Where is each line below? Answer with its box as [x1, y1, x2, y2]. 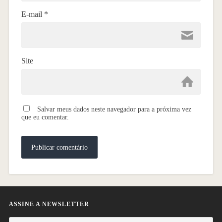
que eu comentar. [21, 113, 69, 121]
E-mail [21, 9, 44, 18]
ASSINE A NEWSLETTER [8, 200, 89, 208]
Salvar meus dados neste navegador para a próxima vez [37, 105, 191, 113]
